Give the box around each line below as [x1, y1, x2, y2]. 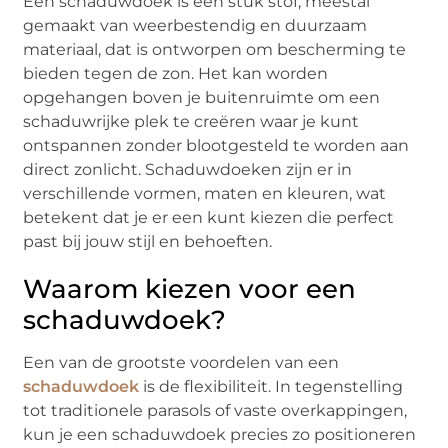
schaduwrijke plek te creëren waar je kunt [23, 112, 360, 132]
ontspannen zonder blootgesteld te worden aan [23, 136, 410, 156]
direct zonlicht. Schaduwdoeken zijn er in [23, 160, 353, 180]
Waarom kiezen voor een [23, 273, 357, 306]
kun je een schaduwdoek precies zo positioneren [23, 425, 417, 445]
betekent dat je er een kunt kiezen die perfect [23, 208, 395, 228]
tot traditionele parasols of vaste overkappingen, [23, 401, 408, 421]
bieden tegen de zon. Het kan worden [23, 64, 329, 84]
